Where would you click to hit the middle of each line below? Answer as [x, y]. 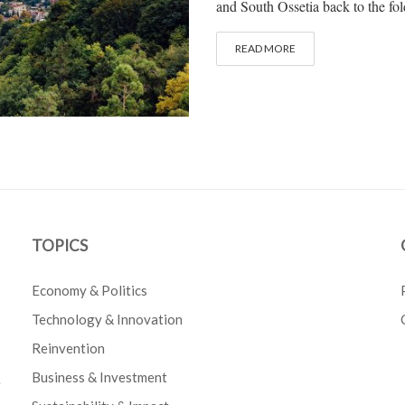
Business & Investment [100, 377]
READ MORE [265, 49]
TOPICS [60, 246]
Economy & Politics [90, 291]
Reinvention [69, 348]
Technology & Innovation [108, 320]
